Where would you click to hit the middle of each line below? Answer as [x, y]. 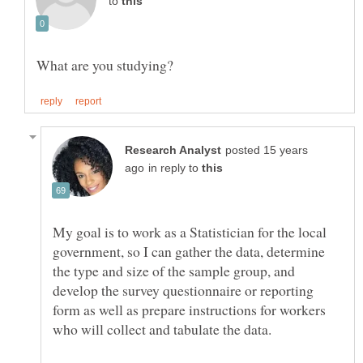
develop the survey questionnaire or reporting [183, 290]
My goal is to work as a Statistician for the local [190, 232]
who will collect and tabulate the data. [162, 329]
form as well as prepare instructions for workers [189, 310]
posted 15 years [267, 151]
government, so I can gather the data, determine [189, 252]
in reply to [175, 169]
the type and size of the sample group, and [174, 271]
